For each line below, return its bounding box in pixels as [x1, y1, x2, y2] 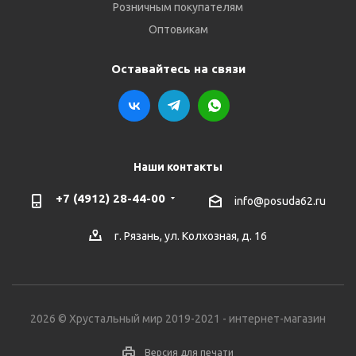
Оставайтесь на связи [110, 62, 246, 75]
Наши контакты [133, 161, 222, 173]
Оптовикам [148, 23, 208, 36]
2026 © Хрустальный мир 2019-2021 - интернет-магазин [30, 312, 326, 326]
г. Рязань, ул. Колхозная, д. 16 [114, 230, 267, 243]
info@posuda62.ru [234, 195, 326, 208]
